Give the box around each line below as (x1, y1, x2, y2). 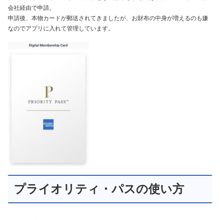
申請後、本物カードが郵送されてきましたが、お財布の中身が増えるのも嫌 (8, 14, 208, 22)
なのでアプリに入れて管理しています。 (8, 25, 114, 32)
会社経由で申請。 (8, 4, 55, 11)
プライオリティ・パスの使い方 (14, 182, 184, 195)
